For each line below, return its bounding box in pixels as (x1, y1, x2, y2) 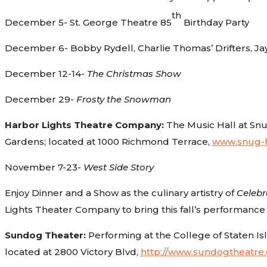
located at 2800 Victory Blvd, (4, 246, 141, 257)
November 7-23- (4, 161, 83, 173)
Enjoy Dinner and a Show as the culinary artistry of (4, 187, 237, 198)
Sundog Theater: (4, 229, 86, 241)
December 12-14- (4, 67, 87, 79)
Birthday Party (181, 16, 249, 28)
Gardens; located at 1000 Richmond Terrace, (4, 135, 212, 147)
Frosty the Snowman (76, 93, 171, 105)
